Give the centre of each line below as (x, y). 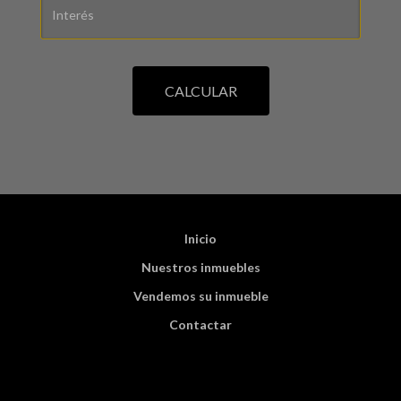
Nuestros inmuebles (200, 268)
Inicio (200, 239)
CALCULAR (200, 91)
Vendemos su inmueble (200, 296)
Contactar (200, 325)
